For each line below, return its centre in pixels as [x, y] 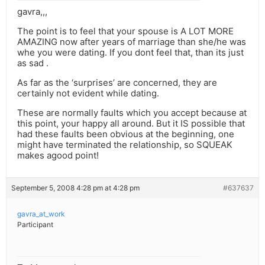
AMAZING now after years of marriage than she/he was [132, 42]
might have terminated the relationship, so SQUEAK [125, 145]
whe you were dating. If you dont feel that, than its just [130, 53]
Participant [35, 225]
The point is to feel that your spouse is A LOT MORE [125, 31]
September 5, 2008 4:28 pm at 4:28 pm [75, 188]
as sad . [33, 63]
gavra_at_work [41, 214]
